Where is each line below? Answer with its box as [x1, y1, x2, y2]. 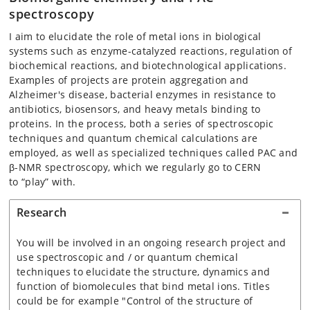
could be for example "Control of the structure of [17, 293, 253, 307]
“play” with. [21, 174, 76, 188]
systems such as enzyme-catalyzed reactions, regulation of [9, 44, 293, 57]
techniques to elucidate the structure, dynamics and [17, 264, 271, 278]
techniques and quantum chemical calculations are [9, 131, 258, 145]
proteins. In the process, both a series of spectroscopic [9, 116, 274, 130]
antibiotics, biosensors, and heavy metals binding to [9, 102, 261, 116]
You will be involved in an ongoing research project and [17, 235, 286, 249]
